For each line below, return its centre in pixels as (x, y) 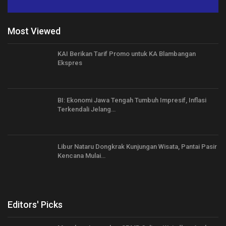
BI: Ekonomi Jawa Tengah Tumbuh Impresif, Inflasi (132, 100)
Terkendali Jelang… (87, 109)
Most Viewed (34, 31)
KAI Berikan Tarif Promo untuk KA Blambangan (127, 54)
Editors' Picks (35, 205)
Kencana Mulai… (81, 155)
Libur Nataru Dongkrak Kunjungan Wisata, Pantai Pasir (137, 146)
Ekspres (70, 63)
